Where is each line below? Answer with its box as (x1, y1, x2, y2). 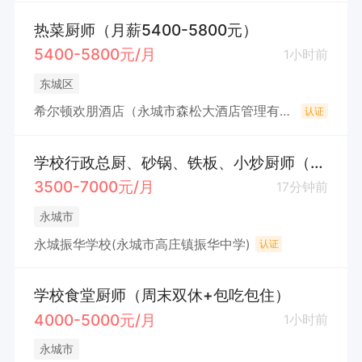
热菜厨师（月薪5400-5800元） (33, 19, 258, 40)
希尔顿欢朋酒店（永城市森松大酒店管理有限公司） (279, 103, 290, 120)
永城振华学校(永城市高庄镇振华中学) (33, 236, 250, 252)
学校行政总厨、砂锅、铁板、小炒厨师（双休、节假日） (309, 152, 323, 172)
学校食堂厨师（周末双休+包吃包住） (33, 284, 290, 305)
